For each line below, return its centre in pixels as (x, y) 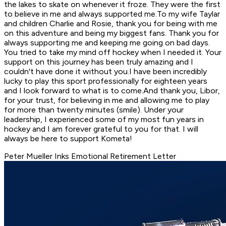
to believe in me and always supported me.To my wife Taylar (112, 14)
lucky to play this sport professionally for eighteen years (106, 81)
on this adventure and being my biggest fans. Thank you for (111, 33)
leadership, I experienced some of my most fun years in (104, 120)
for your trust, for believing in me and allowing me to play (107, 100)
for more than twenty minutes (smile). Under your (94, 110)
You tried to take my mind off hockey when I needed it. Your (113, 52)
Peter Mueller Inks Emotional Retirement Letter (90, 156)
